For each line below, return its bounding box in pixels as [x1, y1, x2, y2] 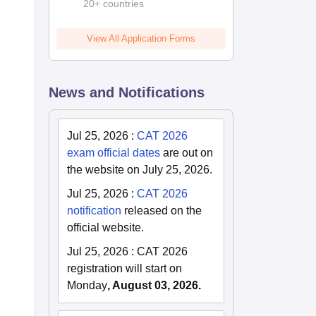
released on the [121, 204, 202, 217]
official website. [67, 221, 145, 233]
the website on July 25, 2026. [67, 163, 213, 176]
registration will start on [67, 262, 183, 274]
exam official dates [67, 146, 161, 159]
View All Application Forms [87, 32, 196, 44]
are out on [160, 146, 214, 159]
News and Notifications [49, 84, 205, 100]
